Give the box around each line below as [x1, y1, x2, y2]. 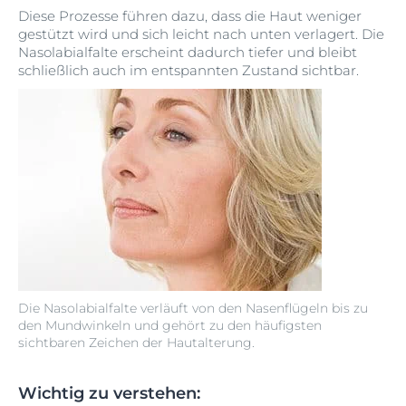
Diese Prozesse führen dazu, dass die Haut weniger [18, 7, 362, 24]
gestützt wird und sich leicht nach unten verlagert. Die [18, 25, 384, 43]
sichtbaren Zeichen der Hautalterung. [18, 334, 255, 351]
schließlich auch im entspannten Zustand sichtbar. [18, 62, 359, 79]
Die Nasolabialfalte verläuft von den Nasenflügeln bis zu [18, 300, 368, 316]
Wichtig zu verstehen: [18, 383, 200, 403]
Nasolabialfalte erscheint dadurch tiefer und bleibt [18, 43, 357, 61]
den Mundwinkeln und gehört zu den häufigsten [18, 317, 322, 333]
